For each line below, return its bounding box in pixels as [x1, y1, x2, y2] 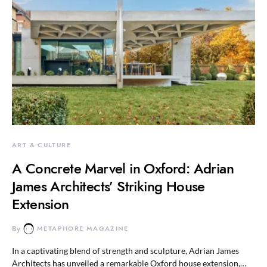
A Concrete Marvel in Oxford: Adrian [12, 159, 234, 178]
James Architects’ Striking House [12, 176, 205, 196]
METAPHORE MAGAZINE [37, 224, 129, 233]
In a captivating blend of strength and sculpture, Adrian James [12, 246, 239, 256]
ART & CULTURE [12, 141, 71, 150]
